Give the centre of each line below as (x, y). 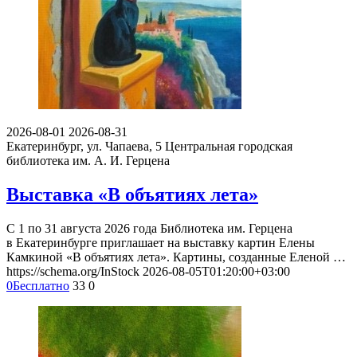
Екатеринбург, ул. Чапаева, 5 (84, 147)
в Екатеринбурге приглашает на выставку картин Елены (161, 242)
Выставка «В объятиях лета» (132, 194)
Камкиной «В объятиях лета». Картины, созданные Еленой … (176, 257)
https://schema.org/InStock (73, 271)
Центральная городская (229, 147)
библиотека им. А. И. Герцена (88, 161)
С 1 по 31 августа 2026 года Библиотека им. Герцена (149, 228)
